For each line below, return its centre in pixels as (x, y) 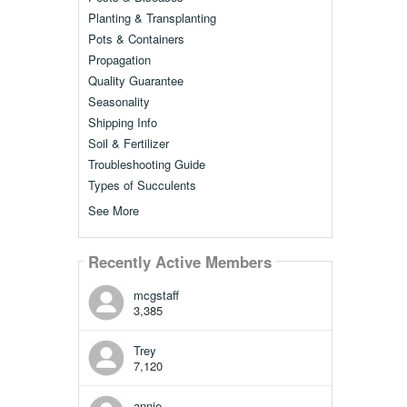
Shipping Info (122, 123)
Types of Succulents (142, 185)
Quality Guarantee (135, 81)
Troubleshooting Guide (146, 164)
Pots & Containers (136, 39)
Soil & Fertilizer (128, 144)
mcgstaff (156, 295)
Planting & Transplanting (152, 18)
